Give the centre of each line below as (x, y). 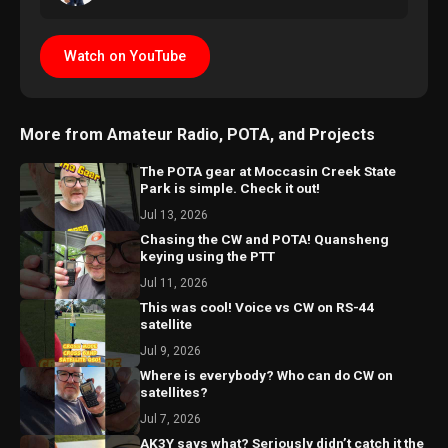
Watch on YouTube (125, 56)
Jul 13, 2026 (174, 215)
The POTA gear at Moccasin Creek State (268, 171)
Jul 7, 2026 (170, 419)
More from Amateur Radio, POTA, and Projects (197, 134)
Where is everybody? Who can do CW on (266, 375)
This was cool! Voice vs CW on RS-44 (257, 307)
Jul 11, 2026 (174, 283)
